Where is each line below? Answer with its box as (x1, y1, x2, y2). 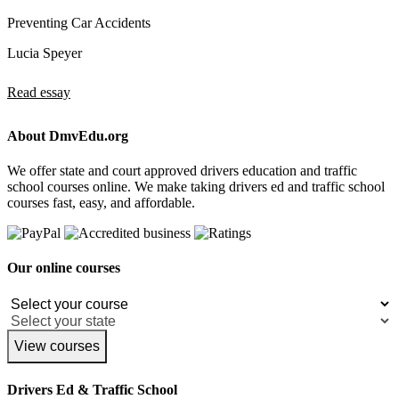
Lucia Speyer (7, 45, 82, 61)
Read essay (7, 84, 70, 100)
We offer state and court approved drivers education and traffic (7, 163, 357, 179)
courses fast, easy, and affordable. (7, 195, 195, 211)
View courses (14, 338, 100, 354)
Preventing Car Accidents (7, 14, 151, 30)
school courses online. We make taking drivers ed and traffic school (7, 179, 385, 195)
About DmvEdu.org (7, 127, 128, 143)
